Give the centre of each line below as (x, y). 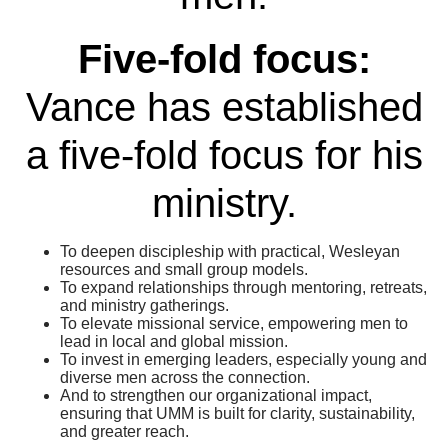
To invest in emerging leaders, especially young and (243, 359)
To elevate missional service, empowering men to (234, 323)
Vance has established (224, 106)
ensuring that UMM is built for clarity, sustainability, (237, 413)
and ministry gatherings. (144, 305)
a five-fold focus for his (224, 154)
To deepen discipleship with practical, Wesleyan (230, 251)
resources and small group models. (184, 269)
